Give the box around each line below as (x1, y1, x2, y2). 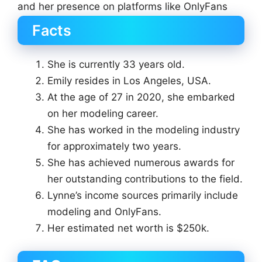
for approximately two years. (47, 140, 181, 152)
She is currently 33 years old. (47, 58, 185, 70)
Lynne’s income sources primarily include (47, 189, 238, 201)
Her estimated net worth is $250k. (47, 222, 209, 234)
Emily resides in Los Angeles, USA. (47, 74, 211, 87)
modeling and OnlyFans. (47, 205, 161, 218)
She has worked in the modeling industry (47, 123, 240, 136)
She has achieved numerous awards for (47, 156, 235, 168)
